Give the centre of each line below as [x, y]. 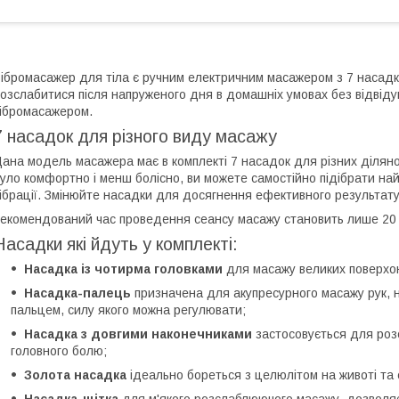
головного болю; [59, 350]
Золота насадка [75, 375]
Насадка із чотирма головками [123, 269]
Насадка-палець [77, 293]
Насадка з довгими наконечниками [138, 334]
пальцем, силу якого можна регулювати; [128, 309]
